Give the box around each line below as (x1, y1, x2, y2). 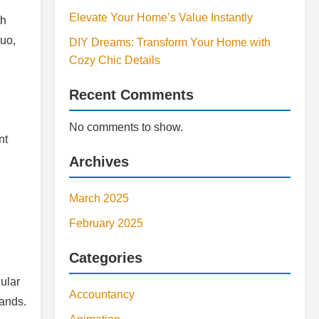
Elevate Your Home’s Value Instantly (69, 11, 253, 23)
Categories (69, 250, 142, 266)
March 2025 (69, 192, 129, 204)
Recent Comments (69, 87, 194, 103)
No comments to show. (69, 121, 183, 133)
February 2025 (69, 217, 143, 229)
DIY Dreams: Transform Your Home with (69, 36, 271, 48)
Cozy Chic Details (69, 54, 160, 66)
